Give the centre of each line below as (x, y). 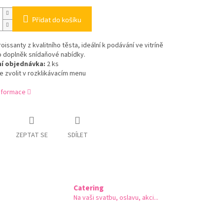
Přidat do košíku (56, 20)
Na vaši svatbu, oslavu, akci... (116, 198)
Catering (89, 188)
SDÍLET (77, 135)
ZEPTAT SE (32, 135)
